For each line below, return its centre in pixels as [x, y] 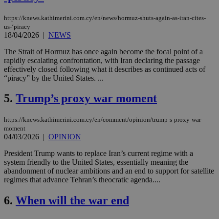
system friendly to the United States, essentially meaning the [96, 162]
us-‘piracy [17, 26]
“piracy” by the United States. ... [54, 78]
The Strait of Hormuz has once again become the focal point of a [103, 51]
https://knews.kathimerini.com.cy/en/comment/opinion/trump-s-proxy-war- [103, 120]
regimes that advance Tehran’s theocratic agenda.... [82, 180]
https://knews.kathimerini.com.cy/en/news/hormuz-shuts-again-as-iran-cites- [105, 18]
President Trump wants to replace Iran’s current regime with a [99, 153]
